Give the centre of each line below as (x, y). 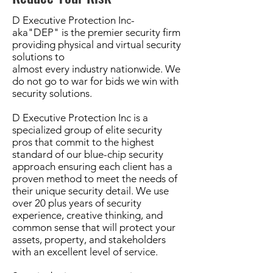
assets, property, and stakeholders (89, 239)
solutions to (38, 57)
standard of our (48, 154)
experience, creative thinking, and (87, 215)
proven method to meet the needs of (95, 179)
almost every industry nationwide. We (96, 69)
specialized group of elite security (87, 130)
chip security (135, 154)
